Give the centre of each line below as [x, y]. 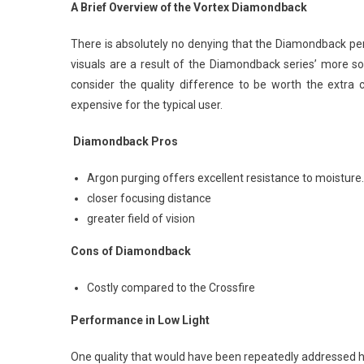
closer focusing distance [149, 198]
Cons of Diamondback [131, 251]
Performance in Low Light [140, 320]
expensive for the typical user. [147, 104]
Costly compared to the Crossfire [171, 287]
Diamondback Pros [126, 141]
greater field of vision [141, 218]
